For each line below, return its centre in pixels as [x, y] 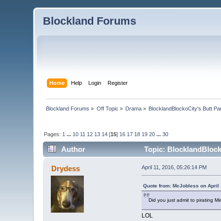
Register [117, 83]
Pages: [53, 134]
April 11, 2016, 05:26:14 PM [174, 167]
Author [73, 149]
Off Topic [107, 108]
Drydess [65, 169]
